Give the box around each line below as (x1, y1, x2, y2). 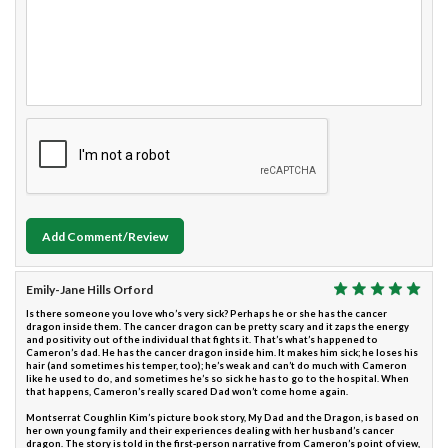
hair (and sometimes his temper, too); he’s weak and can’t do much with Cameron (26, 360, 407, 372)
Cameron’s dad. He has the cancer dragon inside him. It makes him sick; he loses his (26, 347, 418, 359)
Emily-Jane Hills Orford (26, 282, 153, 298)
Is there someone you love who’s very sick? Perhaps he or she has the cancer (26, 308, 387, 320)
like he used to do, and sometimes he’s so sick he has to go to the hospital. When (26, 373, 409, 385)
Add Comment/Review (42, 228, 168, 244)
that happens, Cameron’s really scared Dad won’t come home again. (26, 386, 348, 398)
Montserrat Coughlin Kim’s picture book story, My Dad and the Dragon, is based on (26, 412, 419, 424)
